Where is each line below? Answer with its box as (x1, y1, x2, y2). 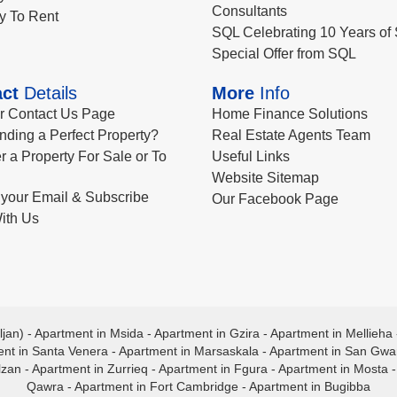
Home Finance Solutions (212, 106, 368, 121)
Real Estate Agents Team (212, 128, 370, 143)
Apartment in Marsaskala (118, 344, 259, 358)
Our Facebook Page (212, 191, 339, 206)
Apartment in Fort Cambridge (74, 379, 238, 393)
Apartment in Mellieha (269, 326, 393, 340)
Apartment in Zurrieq (31, 362, 148, 376)
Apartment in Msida (34, 326, 144, 340)
